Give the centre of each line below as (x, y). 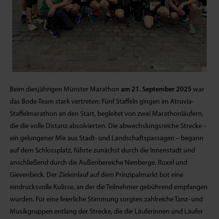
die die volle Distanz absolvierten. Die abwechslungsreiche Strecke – (108, 126)
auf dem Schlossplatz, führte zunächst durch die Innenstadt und (102, 151)
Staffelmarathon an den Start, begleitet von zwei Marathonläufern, (107, 114)
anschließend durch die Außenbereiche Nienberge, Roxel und (99, 163)
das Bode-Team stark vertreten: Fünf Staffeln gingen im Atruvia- (102, 102)
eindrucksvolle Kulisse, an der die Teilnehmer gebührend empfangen (109, 187)
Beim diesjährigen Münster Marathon (65, 89)
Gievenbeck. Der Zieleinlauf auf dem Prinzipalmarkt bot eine (97, 175)
